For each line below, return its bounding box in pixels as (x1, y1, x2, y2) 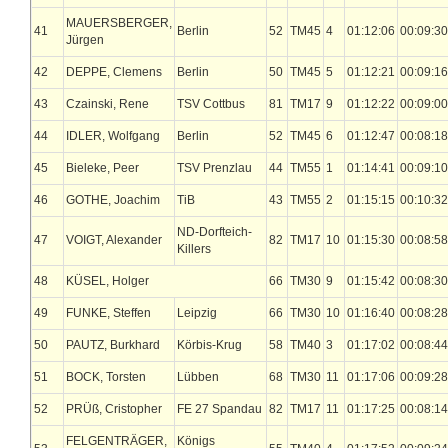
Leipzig (177, 306, 217, 320)
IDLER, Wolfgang (66, 129, 160, 143)
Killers (177, 242, 211, 256)
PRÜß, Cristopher (66, 402, 162, 416)
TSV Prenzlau (177, 161, 252, 175)
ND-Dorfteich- (177, 225, 252, 239)
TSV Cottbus (177, 97, 245, 111)
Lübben (177, 370, 219, 384)
